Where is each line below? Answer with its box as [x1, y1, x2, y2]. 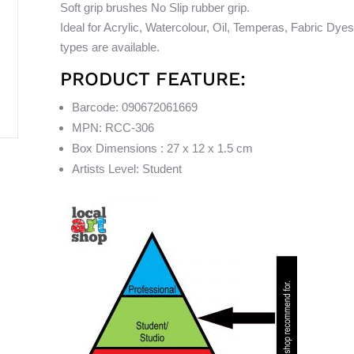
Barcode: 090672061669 [71, 100, 198, 114]
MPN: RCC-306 [71, 120, 154, 134]
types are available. [59, 40, 160, 54]
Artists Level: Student [71, 161, 182, 175]
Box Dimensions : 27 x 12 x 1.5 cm [71, 141, 253, 155]
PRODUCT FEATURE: [59, 67, 246, 90]
